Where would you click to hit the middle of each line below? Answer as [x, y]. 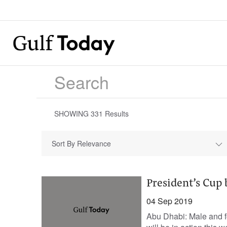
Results [116, 113]
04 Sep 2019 [169, 201]
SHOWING [72, 113]
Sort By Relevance [81, 143]
